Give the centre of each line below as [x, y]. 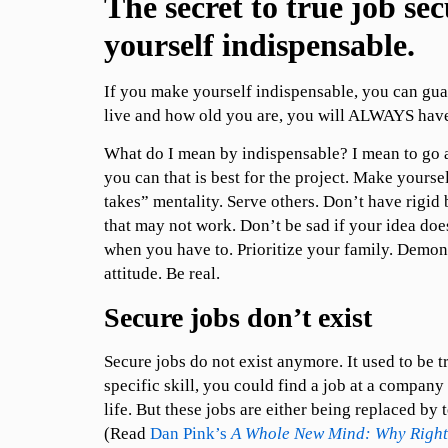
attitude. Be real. [161, 274]
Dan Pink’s [190, 433]
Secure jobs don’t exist [237, 317]
